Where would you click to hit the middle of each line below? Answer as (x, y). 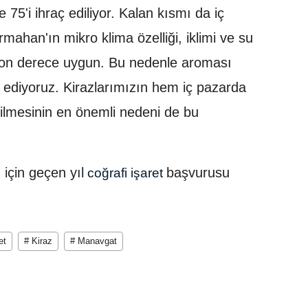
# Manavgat (93, 241)
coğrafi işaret (125, 173)
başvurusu (198, 172)
